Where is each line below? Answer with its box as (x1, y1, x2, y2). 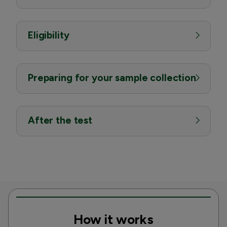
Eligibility (28, 29, 69, 41)
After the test (28, 114, 92, 126)
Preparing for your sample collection (28, 71, 196, 84)
